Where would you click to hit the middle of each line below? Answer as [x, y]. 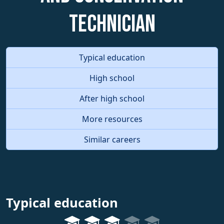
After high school [112, 98]
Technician [112, 24]
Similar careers [112, 139]
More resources [112, 119]
